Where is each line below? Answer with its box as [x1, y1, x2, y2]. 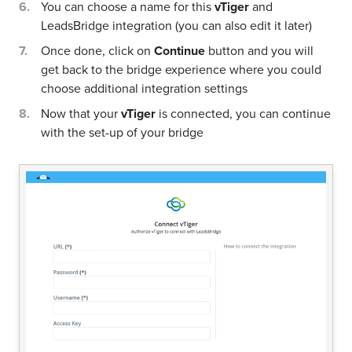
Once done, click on [41, 42, 154, 60]
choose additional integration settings [41, 79, 247, 97]
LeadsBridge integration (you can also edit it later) [41, 16, 312, 35]
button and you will [205, 42, 313, 60]
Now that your [41, 104, 121, 123]
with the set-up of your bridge [41, 123, 203, 141]
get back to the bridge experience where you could [41, 60, 321, 79]
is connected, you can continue [156, 104, 331, 123]
